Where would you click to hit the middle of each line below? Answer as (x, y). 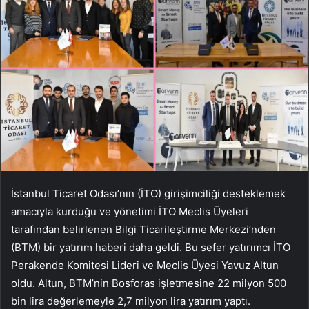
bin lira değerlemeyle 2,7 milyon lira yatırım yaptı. (131, 301)
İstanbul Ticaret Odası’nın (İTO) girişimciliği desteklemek (148, 193)
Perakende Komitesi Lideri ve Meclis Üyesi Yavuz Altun (145, 265)
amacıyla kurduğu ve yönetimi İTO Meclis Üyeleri (130, 211)
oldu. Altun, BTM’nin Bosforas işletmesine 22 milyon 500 (149, 283)
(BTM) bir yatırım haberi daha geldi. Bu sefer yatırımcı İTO (151, 247)
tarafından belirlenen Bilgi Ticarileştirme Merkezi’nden (143, 229)
